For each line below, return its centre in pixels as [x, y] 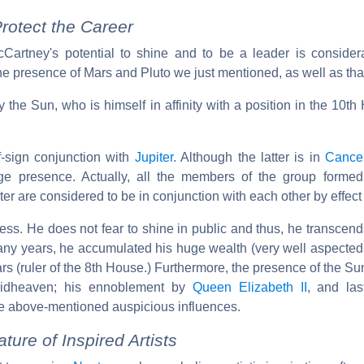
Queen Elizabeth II [249, 287]
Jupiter [154, 157]
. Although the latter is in [249, 157]
